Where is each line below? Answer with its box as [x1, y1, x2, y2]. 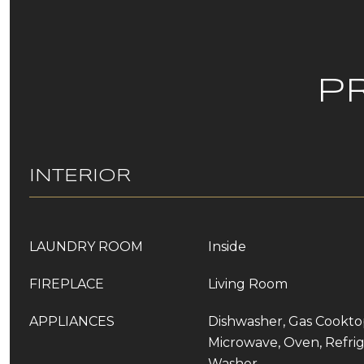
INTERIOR [29, 167, 131, 185]
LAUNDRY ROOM [29, 239, 143, 254]
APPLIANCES [29, 314, 115, 329]
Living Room [208, 276, 288, 292]
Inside [208, 239, 246, 254]
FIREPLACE [29, 276, 104, 292]
